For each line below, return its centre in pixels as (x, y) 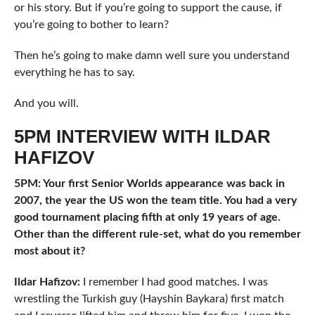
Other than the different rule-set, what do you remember (157, 234)
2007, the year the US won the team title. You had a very (155, 201)
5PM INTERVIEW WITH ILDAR (142, 137)
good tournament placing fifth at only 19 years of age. (147, 218)
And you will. (46, 104)
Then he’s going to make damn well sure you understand (152, 56)
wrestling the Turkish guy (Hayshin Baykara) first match (149, 299)
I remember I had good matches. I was (175, 282)
